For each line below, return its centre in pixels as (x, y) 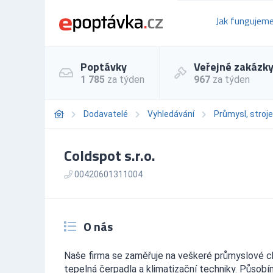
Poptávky (104, 66)
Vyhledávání (171, 114)
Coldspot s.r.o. (110, 155)
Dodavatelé (106, 114)
